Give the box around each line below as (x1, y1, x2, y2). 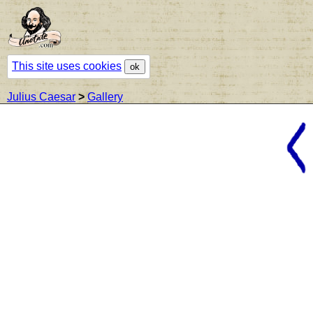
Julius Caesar (7, 90, 75, 103)
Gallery (87, 90, 123, 103)
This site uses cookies (12, 59, 122, 72)
